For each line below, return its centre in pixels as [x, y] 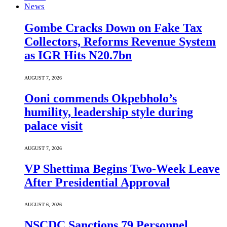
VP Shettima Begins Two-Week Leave [122, 168]
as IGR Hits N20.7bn [78, 55]
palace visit [53, 125]
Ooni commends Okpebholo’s [101, 98]
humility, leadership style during [109, 112]
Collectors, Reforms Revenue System [120, 41]
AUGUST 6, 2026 [43, 205]
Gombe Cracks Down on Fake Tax [113, 28]
